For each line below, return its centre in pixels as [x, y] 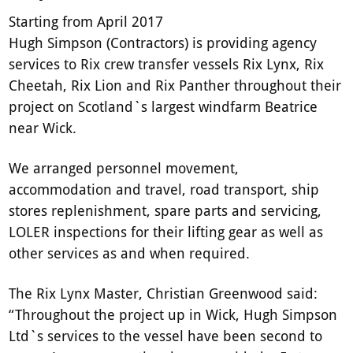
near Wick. [43, 128]
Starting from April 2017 [86, 22]
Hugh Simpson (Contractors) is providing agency [163, 43]
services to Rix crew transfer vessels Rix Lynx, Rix [167, 64]
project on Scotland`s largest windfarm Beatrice [163, 107]
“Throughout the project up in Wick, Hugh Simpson [173, 315]
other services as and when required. [130, 253]
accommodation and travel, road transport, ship [164, 190]
